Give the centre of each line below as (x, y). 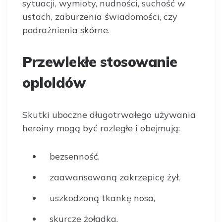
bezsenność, (75, 156)
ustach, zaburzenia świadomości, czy (100, 16)
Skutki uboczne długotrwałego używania (109, 114)
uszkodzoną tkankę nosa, (102, 198)
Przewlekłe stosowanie (100, 61)
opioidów (54, 82)
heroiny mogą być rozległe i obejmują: (101, 128)
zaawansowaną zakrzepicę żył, (115, 177)
